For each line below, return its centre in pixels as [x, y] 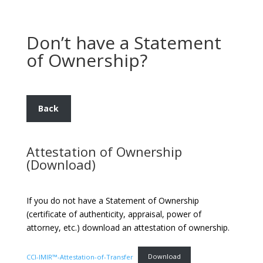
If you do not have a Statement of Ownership [112, 200]
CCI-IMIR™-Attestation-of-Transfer [80, 257]
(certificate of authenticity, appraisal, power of [114, 214]
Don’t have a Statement [124, 43]
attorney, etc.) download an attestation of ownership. [128, 227]
